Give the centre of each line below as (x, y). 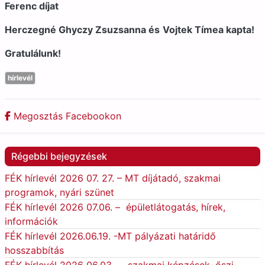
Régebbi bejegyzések (59, 156)
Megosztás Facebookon (66, 116)
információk (31, 222)
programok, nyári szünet (59, 193)
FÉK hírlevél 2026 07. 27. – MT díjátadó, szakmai (113, 178)
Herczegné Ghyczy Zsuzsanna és (82, 30)
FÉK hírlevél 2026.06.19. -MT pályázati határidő (110, 236)
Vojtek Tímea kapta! (209, 30)
